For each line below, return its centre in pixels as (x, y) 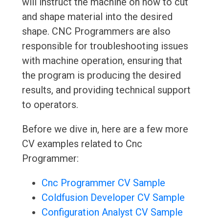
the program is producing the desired (101, 76)
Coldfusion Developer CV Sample (113, 198)
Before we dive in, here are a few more (105, 129)
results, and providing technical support (106, 90)
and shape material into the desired (97, 17)
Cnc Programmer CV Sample (103, 183)
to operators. (50, 105)
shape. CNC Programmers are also (96, 32)
